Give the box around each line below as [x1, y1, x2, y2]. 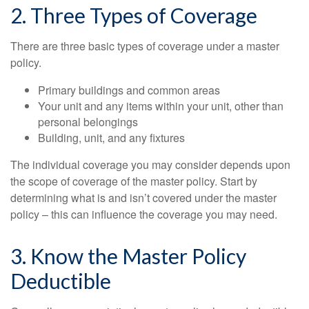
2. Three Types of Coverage [10, 3, 257, 28]
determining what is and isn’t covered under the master [10, 190, 277, 206]
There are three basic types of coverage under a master [10, 38, 279, 54]
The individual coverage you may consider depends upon [10, 157, 290, 173]
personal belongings [38, 114, 138, 130]
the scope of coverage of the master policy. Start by [10, 173, 257, 190]
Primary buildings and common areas [38, 82, 220, 99]
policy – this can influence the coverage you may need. [10, 206, 277, 223]
